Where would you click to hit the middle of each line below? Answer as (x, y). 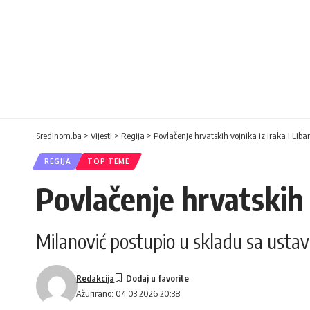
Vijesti (101, 135)
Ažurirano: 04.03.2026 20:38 (128, 294)
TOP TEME (109, 161)
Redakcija (95, 278)
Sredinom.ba (59, 135)
